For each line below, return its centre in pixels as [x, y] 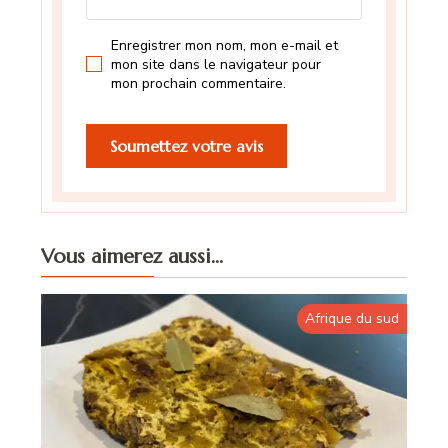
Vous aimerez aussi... [132, 256]
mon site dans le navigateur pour [216, 64]
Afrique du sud [351, 318]
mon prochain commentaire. [199, 83]
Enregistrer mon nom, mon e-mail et [225, 45]
